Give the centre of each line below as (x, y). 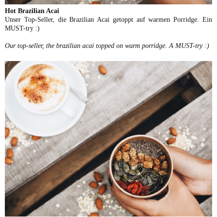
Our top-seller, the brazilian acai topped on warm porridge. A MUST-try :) (107, 46)
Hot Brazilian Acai (32, 11)
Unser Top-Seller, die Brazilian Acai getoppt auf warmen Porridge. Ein (108, 20)
